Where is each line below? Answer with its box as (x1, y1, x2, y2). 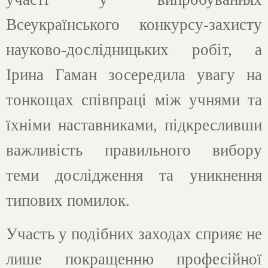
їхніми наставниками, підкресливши (6, 115, 262, 134)
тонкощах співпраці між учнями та (6, 90, 262, 109)
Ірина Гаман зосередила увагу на (6, 65, 262, 84)
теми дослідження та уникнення (6, 166, 262, 184)
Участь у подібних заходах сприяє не (6, 225, 262, 243)
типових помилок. (6, 191, 130, 209)
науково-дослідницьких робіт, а (6, 40, 262, 59)
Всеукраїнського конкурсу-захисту (6, 15, 262, 33)
